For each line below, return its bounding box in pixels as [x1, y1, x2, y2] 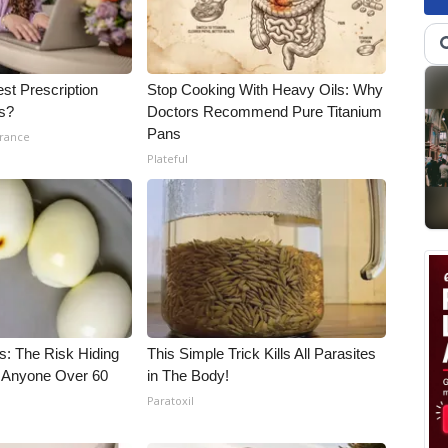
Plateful [147, 151, 189, 166]
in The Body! [147, 367, 230, 384]
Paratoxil [147, 393, 195, 408]
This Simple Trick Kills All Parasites [147, 345, 377, 362]
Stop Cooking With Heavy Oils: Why [147, 81, 384, 98]
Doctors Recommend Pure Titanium [147, 103, 383, 120]
